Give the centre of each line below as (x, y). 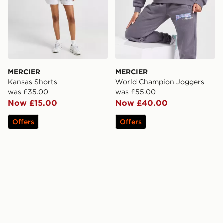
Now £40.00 (142, 103)
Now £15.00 (33, 103)
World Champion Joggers (160, 82)
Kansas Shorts (33, 82)
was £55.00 (136, 92)
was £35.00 (28, 92)
